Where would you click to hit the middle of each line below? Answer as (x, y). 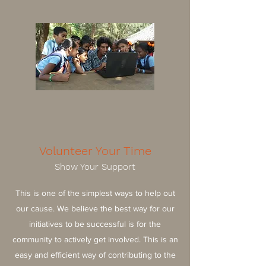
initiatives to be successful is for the (95, 224)
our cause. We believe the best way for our (95, 208)
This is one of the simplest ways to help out (95, 193)
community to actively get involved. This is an (95, 239)
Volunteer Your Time (95, 151)
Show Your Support (95, 167)
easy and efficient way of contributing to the (95, 255)
